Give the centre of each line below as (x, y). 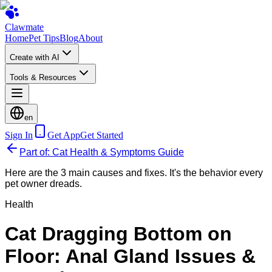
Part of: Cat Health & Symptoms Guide (102, 152)
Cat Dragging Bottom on (118, 234)
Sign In (19, 135)
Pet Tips (44, 38)
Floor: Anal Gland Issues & (130, 257)
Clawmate (24, 27)
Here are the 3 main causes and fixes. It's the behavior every (134, 173)
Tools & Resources (43, 77)
